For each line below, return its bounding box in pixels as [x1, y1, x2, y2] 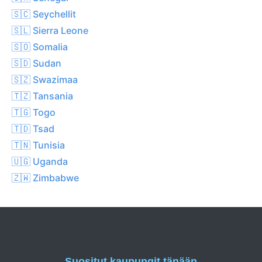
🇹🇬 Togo [12, 106, 56, 118]
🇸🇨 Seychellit [12, 8, 76, 20]
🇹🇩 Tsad [12, 122, 54, 135]
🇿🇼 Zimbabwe [12, 171, 79, 184]
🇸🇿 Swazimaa [12, 73, 78, 85]
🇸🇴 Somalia [12, 40, 68, 53]
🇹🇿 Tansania [12, 89, 73, 102]
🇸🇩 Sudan [12, 57, 61, 69]
